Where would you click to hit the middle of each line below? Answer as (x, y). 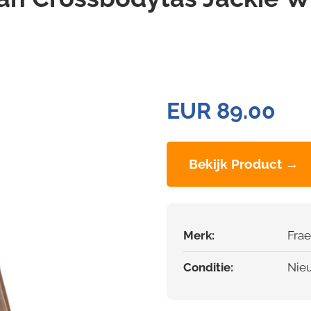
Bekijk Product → (244, 164)
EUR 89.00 (221, 111)
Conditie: (208, 268)
